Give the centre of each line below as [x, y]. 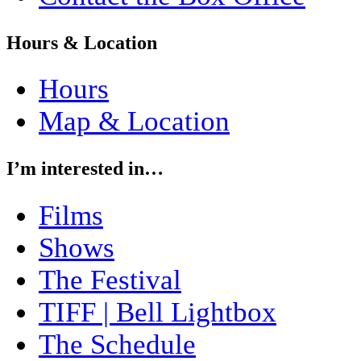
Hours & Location [82, 42]
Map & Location [134, 122]
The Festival [110, 280]
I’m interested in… [85, 169]
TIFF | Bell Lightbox [158, 313]
